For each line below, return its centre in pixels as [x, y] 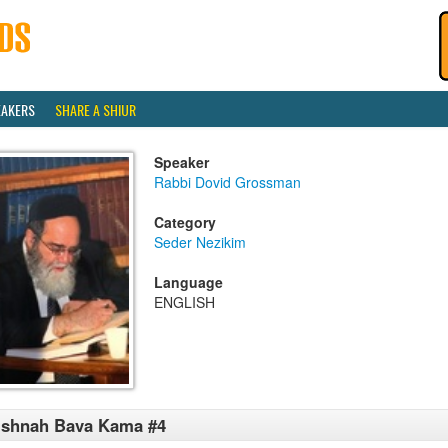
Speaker [181, 162]
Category [185, 222]
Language [188, 282]
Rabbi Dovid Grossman [227, 182]
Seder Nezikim [200, 242]
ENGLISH [184, 302]
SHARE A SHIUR [95, 109]
